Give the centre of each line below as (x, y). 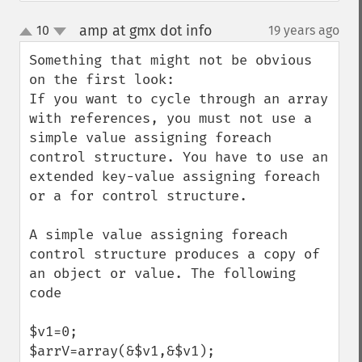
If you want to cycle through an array (179, 99)
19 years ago (304, 30)
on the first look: (102, 80)
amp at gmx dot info (145, 31)
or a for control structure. (138, 196)
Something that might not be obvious (170, 60)
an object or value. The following (162, 274)
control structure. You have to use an (179, 157)
